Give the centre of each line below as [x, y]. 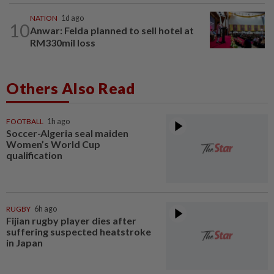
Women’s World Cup [53, 144]
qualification [34, 155]
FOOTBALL [25, 122]
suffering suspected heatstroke [79, 231]
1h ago [58, 122]
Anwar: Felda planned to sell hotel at [112, 31]
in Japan [24, 242]
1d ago [72, 18]
